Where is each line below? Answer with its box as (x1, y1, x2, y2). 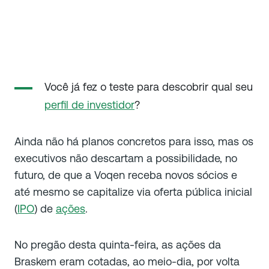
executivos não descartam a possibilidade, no (14, 151, 237, 165)
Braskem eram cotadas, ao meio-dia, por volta (14, 255, 240, 268)
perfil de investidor (44, 98, 134, 111)
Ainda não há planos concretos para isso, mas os (14, 134, 253, 148)
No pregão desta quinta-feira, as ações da (14, 238, 221, 251)
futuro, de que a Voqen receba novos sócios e (14, 168, 237, 181)
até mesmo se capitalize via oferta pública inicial (14, 185, 252, 198)
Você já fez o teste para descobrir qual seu (44, 80, 253, 93)
